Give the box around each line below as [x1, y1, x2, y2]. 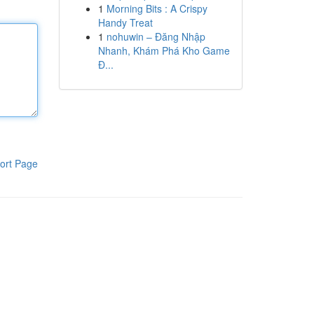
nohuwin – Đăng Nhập [106, 29, 205, 43]
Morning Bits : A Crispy [106, 1, 207, 15]
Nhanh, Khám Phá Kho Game [97, 43, 230, 57]
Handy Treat [97, 15, 153, 29]
